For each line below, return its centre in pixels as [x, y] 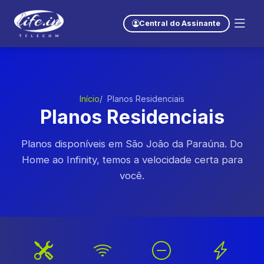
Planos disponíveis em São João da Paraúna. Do [132, 144]
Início [90, 99]
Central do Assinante [180, 23]
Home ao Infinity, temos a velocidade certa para [132, 160]
